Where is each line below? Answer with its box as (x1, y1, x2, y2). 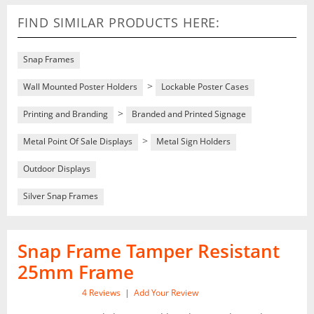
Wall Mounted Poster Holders (23, 81, 137, 93)
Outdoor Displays (23, 163, 90, 175)
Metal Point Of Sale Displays (23, 135, 132, 147)
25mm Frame (18, 259, 134, 285)
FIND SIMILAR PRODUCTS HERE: (18, 14, 221, 31)
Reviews (89, 287, 123, 299)
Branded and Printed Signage (132, 108, 246, 120)
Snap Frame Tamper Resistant (18, 238, 280, 264)
